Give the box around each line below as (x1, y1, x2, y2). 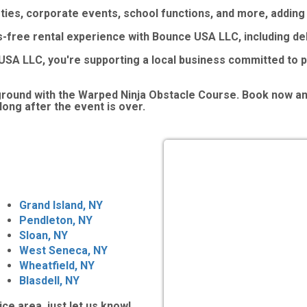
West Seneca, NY (19, 243, 108, 257)
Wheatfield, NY (19, 258, 95, 272)
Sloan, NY (19, 228, 68, 242)
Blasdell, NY (19, 273, 79, 287)
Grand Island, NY (19, 198, 103, 212)
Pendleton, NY (19, 213, 93, 227)
